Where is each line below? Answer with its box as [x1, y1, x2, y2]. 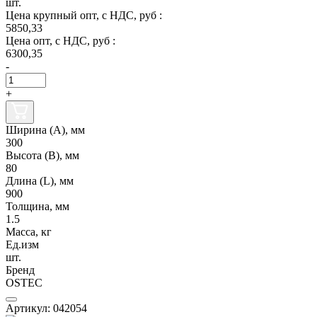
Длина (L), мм [6, 174, 74, 187]
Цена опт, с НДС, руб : [6, 34, 115, 47]
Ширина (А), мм [6, 123, 85, 136]
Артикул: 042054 [6, 301, 87, 314]
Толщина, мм [6, 200, 69, 212]
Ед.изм [6, 238, 39, 250]
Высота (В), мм [6, 149, 79, 161]
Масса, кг [6, 225, 52, 238]
